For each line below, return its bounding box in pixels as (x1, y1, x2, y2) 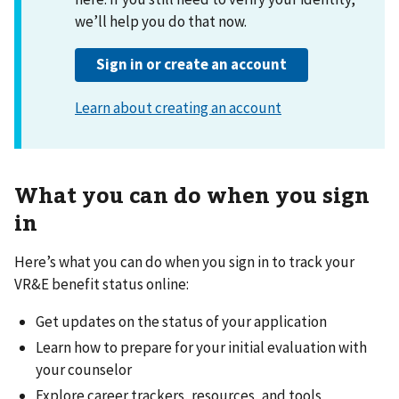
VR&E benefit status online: (14, 273, 189, 294)
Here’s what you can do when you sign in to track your (14, 251, 354, 272)
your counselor (36, 360, 132, 380)
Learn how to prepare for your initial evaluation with (36, 338, 367, 358)
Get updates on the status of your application (36, 311, 327, 331)
